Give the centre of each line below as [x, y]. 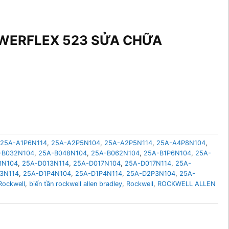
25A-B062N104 [115, 153]
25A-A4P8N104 [181, 143]
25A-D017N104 [97, 163]
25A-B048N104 [63, 153]
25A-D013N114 [45, 163]
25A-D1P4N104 [47, 173]
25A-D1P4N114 [99, 173]
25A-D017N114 [148, 163]
